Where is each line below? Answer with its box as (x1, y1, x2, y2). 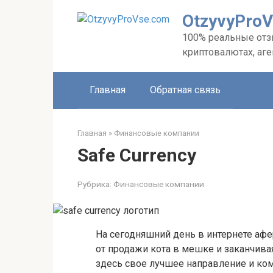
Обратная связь (150, 84, 221, 96)
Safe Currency (77, 144, 196, 166)
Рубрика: (77, 179, 112, 189)
